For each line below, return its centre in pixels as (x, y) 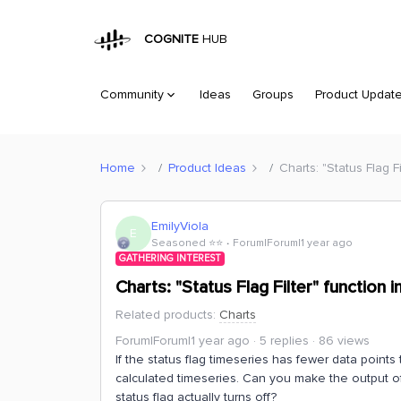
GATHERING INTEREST (170, 258)
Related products (164, 315)
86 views (344, 341)
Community (132, 94)
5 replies (284, 341)
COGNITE (168, 39)
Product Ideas (207, 167)
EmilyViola (180, 226)
